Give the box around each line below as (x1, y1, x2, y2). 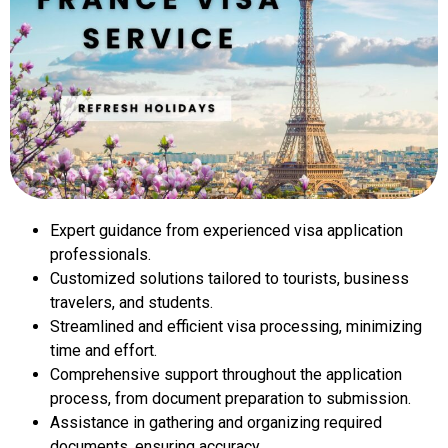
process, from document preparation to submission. (50, 388, 411, 408)
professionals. (50, 244, 151, 264)
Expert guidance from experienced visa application (50, 220, 403, 240)
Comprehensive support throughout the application (50, 364, 402, 384)
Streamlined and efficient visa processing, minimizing (50, 316, 422, 336)
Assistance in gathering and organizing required (50, 412, 382, 432)
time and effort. (50, 340, 157, 360)
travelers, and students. (50, 292, 213, 312)
